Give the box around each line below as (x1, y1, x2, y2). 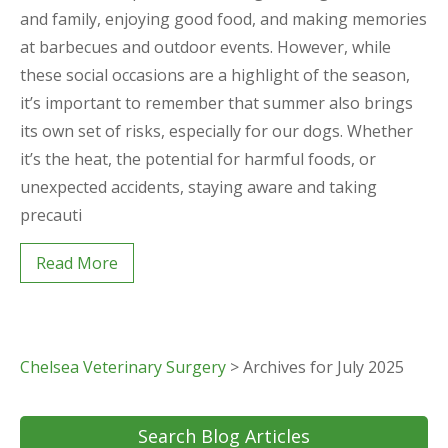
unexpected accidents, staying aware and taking (20, 176, 377, 199)
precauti (20, 204, 82, 227)
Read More (36, 252, 118, 275)
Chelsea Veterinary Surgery (20, 356, 226, 379)
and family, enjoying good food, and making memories (20, 8, 427, 31)
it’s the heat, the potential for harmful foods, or (20, 148, 376, 171)
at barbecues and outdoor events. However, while (20, 36, 391, 59)
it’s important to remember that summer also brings (20, 92, 413, 115)
